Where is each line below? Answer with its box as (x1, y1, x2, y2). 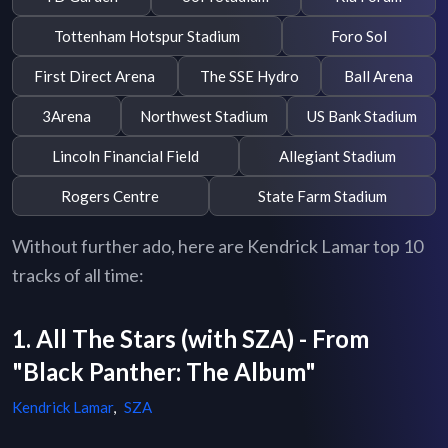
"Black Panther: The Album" (12, 357, 316, 387)
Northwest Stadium (140, 106, 268, 125)
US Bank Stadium (306, 106, 417, 125)
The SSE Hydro (200, 66, 299, 85)
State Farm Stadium (257, 186, 387, 205)
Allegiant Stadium (279, 146, 396, 165)
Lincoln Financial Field (52, 146, 199, 165)
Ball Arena (344, 66, 414, 85)
